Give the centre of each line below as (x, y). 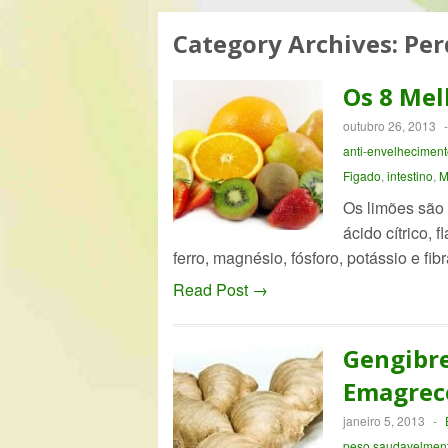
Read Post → (220, 289)
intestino (409, 175)
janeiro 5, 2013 (383, 420)
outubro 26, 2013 (389, 125)
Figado (361, 175)
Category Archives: (288, 43)
